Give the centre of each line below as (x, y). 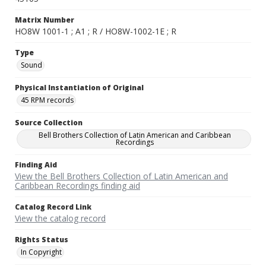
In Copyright (41, 252)
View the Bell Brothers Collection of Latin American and (121, 176)
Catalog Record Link (53, 207)
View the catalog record (60, 218)
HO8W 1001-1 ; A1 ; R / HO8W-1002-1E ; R (96, 31)
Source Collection (49, 123)
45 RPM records (47, 100)
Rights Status (42, 240)
